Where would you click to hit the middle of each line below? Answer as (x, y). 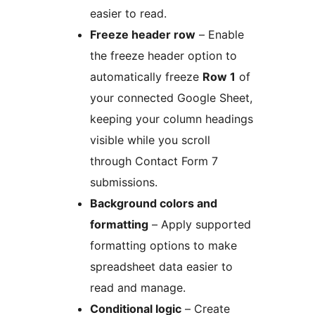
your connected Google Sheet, (171, 98)
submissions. (124, 182)
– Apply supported (200, 225)
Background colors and (154, 204)
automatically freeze (146, 77)
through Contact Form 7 (154, 161)
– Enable (220, 35)
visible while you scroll (150, 140)
